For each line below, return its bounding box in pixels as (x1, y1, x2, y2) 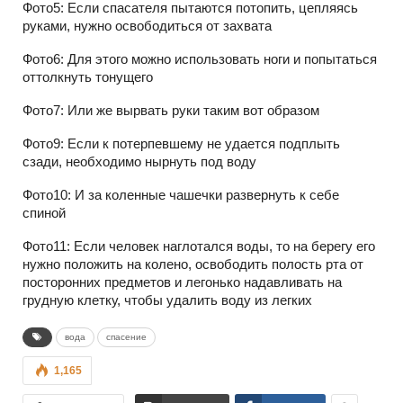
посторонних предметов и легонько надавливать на (22, 273, 342, 290)
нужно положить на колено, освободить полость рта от (22, 255, 363, 272)
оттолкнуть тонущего (22, 68, 153, 85)
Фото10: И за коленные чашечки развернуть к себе (22, 186, 339, 202)
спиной (22, 204, 66, 220)
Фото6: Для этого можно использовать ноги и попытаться (22, 50, 377, 67)
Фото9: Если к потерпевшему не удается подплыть (22, 135, 340, 151)
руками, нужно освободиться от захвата (22, 17, 272, 33)
